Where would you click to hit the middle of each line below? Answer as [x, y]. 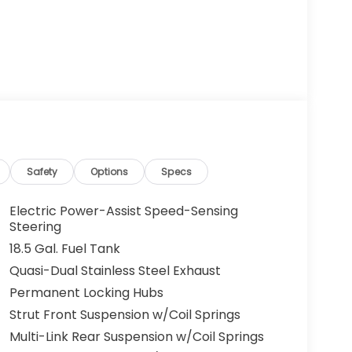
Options [110, 171]
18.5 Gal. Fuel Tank [64, 249]
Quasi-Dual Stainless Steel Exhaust [115, 271]
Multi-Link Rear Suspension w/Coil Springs [136, 337]
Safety [42, 171]
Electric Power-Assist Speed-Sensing [123, 211]
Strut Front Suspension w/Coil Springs [125, 315]
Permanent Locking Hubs [86, 293]
